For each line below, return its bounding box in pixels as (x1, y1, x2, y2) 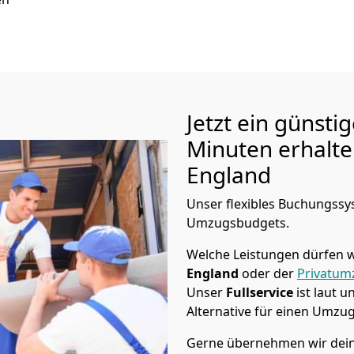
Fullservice (226, 284, 296, 301)
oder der (242, 265, 297, 282)
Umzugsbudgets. (186, 214, 289, 232)
